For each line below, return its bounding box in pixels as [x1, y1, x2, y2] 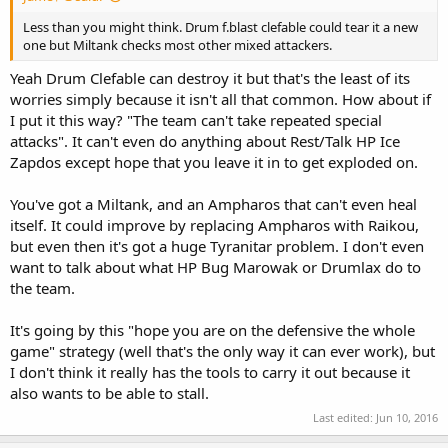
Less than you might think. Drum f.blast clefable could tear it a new [23, 17, 418, 36]
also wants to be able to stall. [10, 383, 209, 404]
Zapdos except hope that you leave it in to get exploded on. [10, 152, 418, 173]
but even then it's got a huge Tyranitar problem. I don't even [10, 236, 424, 257]
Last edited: [313, 409, 376, 425]
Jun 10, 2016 [376, 409, 438, 425]
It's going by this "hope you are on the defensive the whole [10, 320, 415, 341]
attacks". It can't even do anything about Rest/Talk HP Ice [10, 131, 400, 152]
